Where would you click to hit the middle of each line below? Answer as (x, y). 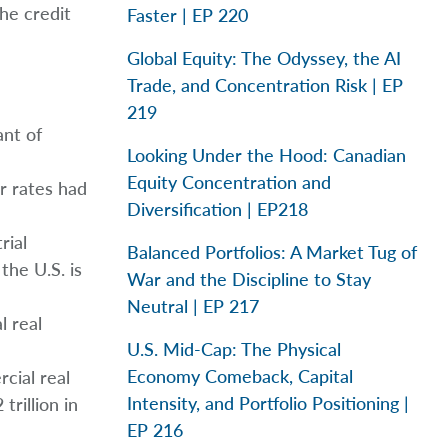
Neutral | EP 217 (193, 306)
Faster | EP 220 (187, 15)
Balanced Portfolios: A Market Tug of (272, 252)
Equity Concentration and (229, 182)
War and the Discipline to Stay (249, 279)
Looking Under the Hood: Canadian (266, 155)
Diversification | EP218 (217, 209)
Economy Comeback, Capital (240, 376)
